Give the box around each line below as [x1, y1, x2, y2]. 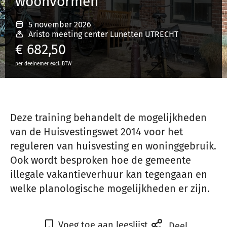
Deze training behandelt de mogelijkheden [10, 111, 207, 124]
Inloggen [97, 28, 130, 37]
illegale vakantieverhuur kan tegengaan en [10, 168, 207, 180]
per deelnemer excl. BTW [15, 61, 71, 67]
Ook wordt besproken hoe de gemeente [10, 154, 191, 166]
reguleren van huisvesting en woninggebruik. [10, 140, 216, 152]
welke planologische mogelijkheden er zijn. [10, 182, 210, 195]
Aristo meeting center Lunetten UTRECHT [28, 29, 178, 39]
